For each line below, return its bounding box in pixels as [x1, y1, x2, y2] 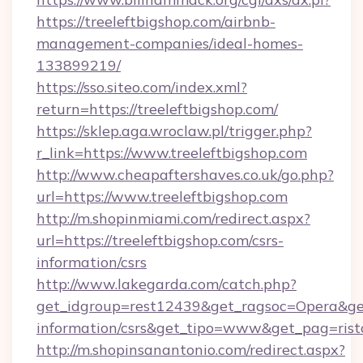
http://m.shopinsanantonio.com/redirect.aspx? [36, 340, 345, 359]
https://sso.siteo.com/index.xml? [36, 78, 247, 96]
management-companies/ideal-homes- [36, 34, 303, 53]
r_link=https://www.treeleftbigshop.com [36, 143, 307, 162]
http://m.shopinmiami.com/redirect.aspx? [36, 209, 310, 228]
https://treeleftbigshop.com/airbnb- [36, 12, 275, 31]
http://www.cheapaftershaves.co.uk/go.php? [36, 165, 334, 184]
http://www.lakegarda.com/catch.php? [36, 275, 297, 293]
